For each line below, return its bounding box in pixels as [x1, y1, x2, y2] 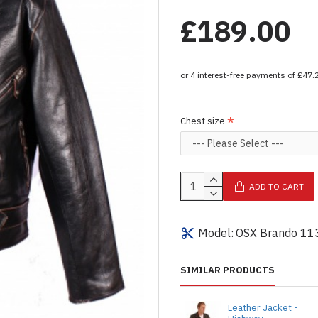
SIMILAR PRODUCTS [180, 264, 275, 276]
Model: [198, 226, 234, 240]
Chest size [180, 115, 225, 127]
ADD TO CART [249, 180, 304, 192]
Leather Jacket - [228, 302, 298, 314]
